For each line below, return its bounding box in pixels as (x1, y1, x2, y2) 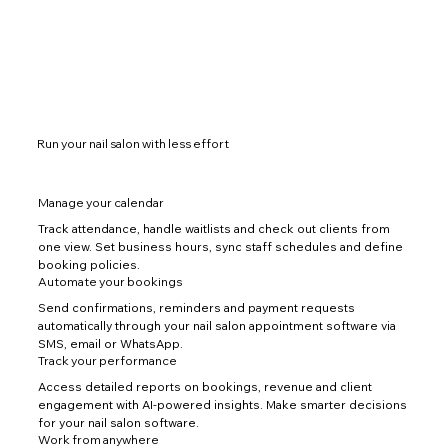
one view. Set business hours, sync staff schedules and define (37, 239, 403, 255)
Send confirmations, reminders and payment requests (37, 300, 355, 316)
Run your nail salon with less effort (37, 135, 230, 151)
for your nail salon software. (37, 415, 199, 431)
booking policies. (37, 257, 140, 273)
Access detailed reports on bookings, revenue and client (37, 379, 372, 395)
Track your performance (37, 353, 177, 369)
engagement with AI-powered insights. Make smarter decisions (37, 397, 407, 413)
